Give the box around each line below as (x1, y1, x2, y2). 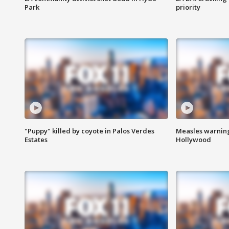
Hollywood (175, 135, 211, 145)
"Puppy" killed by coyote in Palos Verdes (25, 126, 154, 136)
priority (175, 3, 200, 12)
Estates (25, 135, 48, 145)
